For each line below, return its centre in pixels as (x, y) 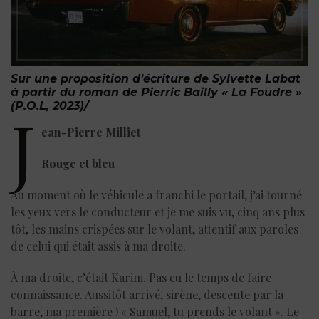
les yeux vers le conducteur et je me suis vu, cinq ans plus (158, 211)
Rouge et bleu (78, 163)
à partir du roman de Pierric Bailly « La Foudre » (156, 92)
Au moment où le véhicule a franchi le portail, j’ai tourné (156, 194)
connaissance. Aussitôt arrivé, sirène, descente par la (147, 294)
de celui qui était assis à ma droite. (98, 246)
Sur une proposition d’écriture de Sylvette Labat (156, 78)
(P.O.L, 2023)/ (49, 105)
